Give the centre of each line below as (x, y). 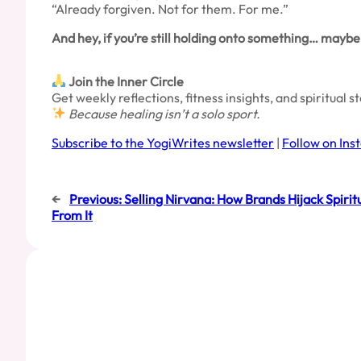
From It (72, 215)
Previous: (95, 199)
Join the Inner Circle (125, 81)
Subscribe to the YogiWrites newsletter (163, 142)
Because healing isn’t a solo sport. (165, 113)
